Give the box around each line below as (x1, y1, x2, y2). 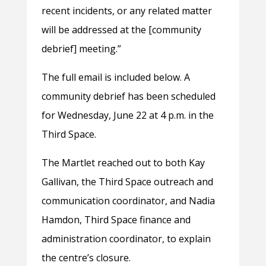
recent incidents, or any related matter (41, 4, 212, 18)
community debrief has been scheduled (41, 90, 216, 103)
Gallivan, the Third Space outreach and (41, 175, 213, 189)
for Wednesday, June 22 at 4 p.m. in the (41, 109, 214, 122)
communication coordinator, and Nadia (41, 194, 215, 208)
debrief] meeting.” (41, 42, 126, 56)
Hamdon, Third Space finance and (41, 213, 191, 227)
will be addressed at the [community (41, 23, 201, 37)
